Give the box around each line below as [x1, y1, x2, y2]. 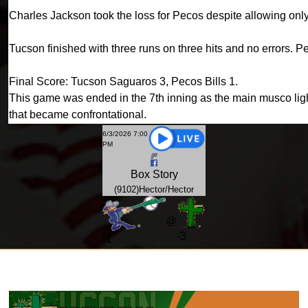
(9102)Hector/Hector [114, 184, 194, 195]
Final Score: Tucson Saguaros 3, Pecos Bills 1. [9, 76, 238, 87]
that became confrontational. [9, 109, 146, 120]
